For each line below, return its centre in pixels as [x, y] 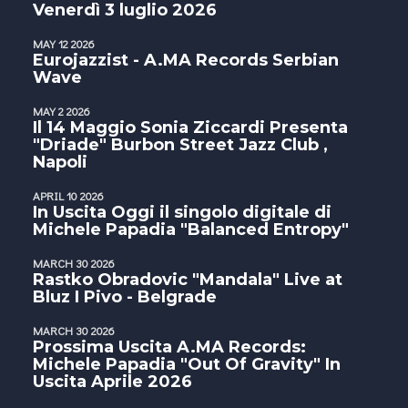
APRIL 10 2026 [68, 195]
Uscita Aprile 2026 [112, 382]
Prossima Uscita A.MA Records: [169, 347]
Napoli [60, 162]
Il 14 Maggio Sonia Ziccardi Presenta [190, 127]
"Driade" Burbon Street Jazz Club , [180, 145]
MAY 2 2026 [61, 111]
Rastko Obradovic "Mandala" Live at [188, 280]
